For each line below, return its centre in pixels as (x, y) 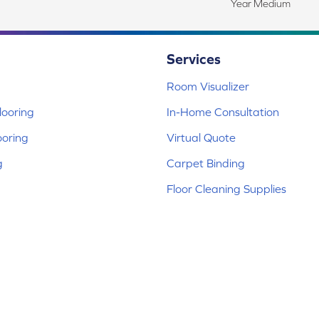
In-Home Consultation (223, 112)
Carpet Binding (206, 163)
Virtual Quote (201, 138)
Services (194, 59)
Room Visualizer (208, 87)
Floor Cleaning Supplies (226, 189)
